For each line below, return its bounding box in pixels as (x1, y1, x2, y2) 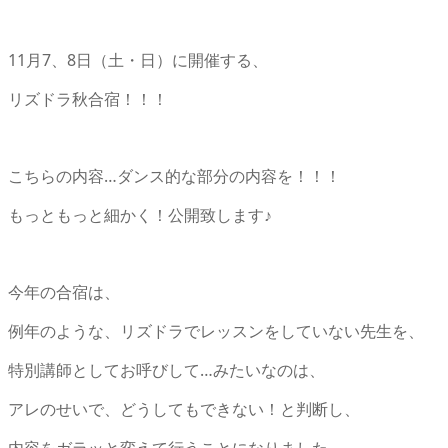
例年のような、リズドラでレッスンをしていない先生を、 (8, 319, 424, 342)
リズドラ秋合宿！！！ (8, 87, 168, 110)
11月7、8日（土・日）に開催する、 (8, 48, 268, 71)
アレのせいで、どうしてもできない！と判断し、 (8, 397, 360, 420)
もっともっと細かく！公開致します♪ (8, 203, 272, 226)
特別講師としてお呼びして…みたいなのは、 (8, 358, 325, 381)
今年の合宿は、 (8, 280, 120, 303)
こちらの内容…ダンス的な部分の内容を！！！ (8, 164, 341, 187)
